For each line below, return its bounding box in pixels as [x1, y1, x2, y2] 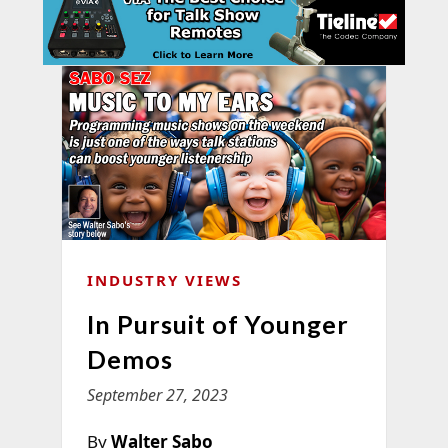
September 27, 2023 [86, 384, 228, 407]
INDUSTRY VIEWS [86, 270, 242, 291]
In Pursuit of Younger [86, 309, 349, 340]
